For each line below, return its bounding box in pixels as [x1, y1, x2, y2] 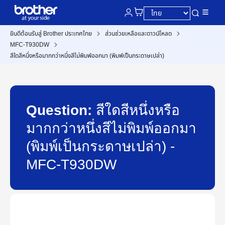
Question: [26, 102, 96, 118]
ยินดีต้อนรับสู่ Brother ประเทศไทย [10, 29, 92, 38]
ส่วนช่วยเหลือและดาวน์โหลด [105, 29, 172, 38]
